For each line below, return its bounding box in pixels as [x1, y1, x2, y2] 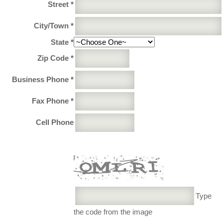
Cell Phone [36, 117, 74, 126]
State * [51, 37, 74, 46]
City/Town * [34, 21, 74, 30]
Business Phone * [12, 75, 74, 84]
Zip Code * [37, 53, 74, 62]
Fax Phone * [32, 96, 74, 105]
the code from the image [74, 207, 152, 216]
